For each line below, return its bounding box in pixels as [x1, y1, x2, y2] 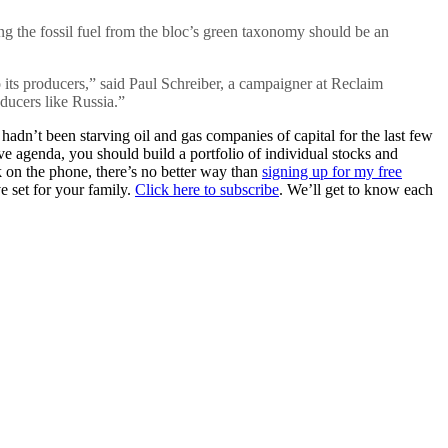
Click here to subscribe [135, 180, 279, 198]
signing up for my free [262, 162, 402, 180]
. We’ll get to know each [279, 180, 433, 198]
